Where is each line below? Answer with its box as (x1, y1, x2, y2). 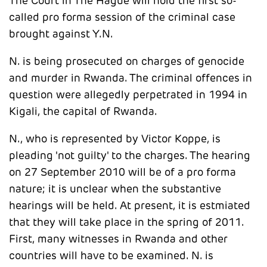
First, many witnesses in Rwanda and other (9, 232, 228, 246)
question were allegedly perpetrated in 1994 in (9, 88, 247, 102)
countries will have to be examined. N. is (9, 249, 213, 263)
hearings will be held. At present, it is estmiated (9, 198, 250, 213)
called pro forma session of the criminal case (9, 10, 235, 24)
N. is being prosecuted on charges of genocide (9, 54, 244, 69)
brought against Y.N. (9, 27, 113, 41)
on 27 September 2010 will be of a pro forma (9, 165, 236, 179)
